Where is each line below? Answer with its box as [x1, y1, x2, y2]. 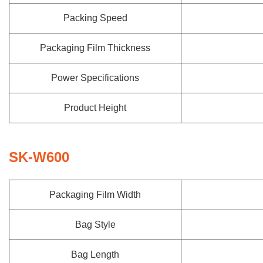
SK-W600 [9, 149, 69, 165]
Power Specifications [51, 73, 139, 83]
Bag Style [75, 220, 116, 230]
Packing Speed [63, 13, 127, 23]
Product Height [64, 103, 126, 113]
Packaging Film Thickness [40, 43, 150, 53]
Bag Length [71, 249, 119, 259]
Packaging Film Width [49, 190, 141, 200]
